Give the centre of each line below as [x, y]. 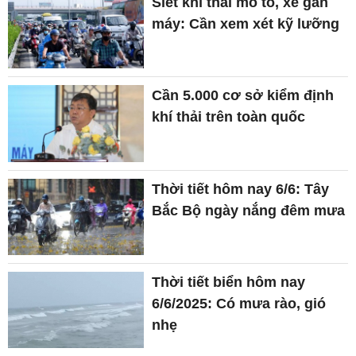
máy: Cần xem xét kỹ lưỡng [246, 23]
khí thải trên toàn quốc [229, 117]
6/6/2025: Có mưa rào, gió [239, 303]
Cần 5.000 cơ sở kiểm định [243, 96]
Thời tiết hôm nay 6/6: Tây [241, 189]
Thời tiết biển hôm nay [229, 282]
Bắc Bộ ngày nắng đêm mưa [249, 210]
